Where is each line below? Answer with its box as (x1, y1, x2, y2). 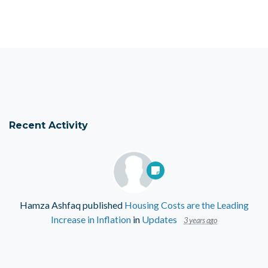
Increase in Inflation (51, 214, 131, 226)
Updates (142, 214, 177, 226)
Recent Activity (9, 119, 88, 132)
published (80, 199, 124, 211)
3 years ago (184, 215, 217, 226)
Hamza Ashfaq (19, 199, 81, 211)
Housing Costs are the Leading (124, 199, 249, 211)
